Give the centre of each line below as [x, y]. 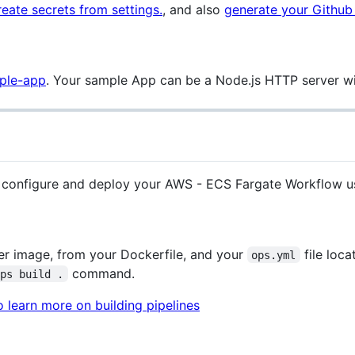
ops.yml [274, 255]
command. [101, 273]
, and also [193, 10]
